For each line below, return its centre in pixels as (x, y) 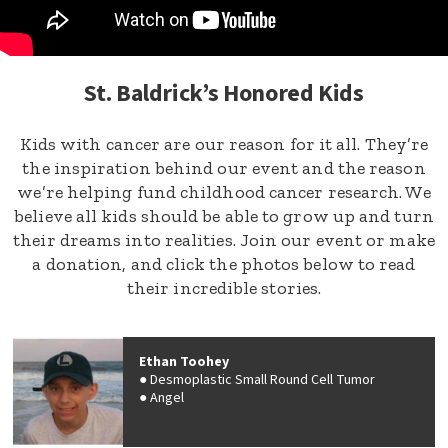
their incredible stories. (224, 288)
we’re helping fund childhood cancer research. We (224, 192)
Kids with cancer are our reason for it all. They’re (224, 144)
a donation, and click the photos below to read (224, 264)
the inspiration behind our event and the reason (224, 168)
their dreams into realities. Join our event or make (224, 240)
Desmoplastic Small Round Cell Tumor (262, 380)
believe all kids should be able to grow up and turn (224, 216)
